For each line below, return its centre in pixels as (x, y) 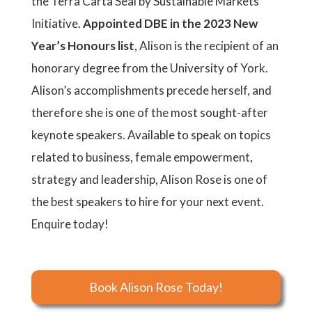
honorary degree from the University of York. (150, 68)
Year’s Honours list (83, 46)
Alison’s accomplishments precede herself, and (151, 90)
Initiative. (57, 23)
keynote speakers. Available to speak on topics (151, 135)
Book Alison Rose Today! (156, 287)
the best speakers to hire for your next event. (148, 202)
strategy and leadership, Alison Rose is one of (149, 179)
